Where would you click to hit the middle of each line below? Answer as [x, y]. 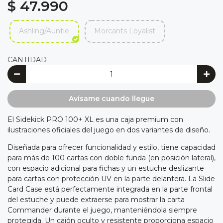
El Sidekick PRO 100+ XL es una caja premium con [95, 120]
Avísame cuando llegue [111, 99]
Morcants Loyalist [125, 31]
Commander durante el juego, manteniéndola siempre [102, 210]
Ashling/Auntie [44, 31]
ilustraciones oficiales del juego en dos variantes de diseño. [109, 130]
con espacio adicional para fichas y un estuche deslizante [106, 168]
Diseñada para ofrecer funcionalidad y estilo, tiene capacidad [111, 148]
